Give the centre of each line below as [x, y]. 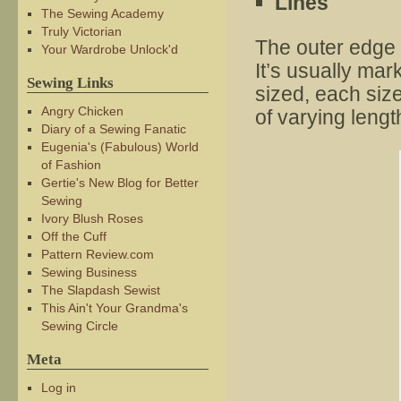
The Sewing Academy [102, 13]
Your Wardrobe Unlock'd [109, 49]
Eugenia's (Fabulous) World [119, 147]
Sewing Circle [79, 326]
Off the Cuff [73, 236]
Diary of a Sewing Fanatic [113, 129]
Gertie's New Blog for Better [119, 183]
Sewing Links [70, 83]
